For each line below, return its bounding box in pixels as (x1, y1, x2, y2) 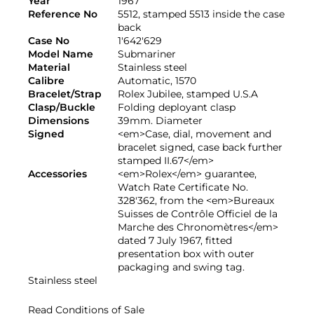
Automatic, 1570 (118, 74, 196, 87)
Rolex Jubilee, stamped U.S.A (118, 87, 258, 100)
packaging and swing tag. (118, 260, 245, 273)
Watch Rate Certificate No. (118, 180, 248, 193)
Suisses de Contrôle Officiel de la (118, 207, 278, 220)
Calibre (28, 74, 64, 87)
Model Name (28, 47, 93, 60)
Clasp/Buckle (28, 100, 95, 114)
